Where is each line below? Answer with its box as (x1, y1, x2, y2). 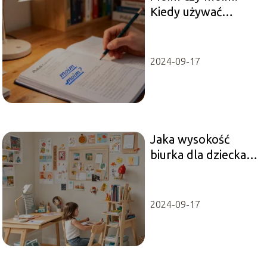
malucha (150, 178, 195, 193)
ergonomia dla (150, 163, 228, 177)
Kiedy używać (150, 4, 222, 18)
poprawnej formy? (150, 20, 249, 34)
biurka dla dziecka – (150, 147, 255, 162)
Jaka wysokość (150, 132, 229, 146)
